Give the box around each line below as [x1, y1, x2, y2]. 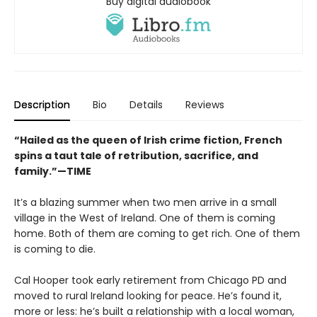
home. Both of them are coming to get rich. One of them [14, 226, 300, 241]
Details [129, 98, 163, 113]
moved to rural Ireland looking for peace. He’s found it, [14, 289, 282, 304]
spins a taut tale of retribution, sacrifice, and [14, 149, 258, 163]
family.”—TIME [14, 164, 91, 179]
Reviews [185, 98, 224, 113]
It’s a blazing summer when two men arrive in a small [14, 195, 277, 210]
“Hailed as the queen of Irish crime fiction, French [14, 133, 282, 148]
